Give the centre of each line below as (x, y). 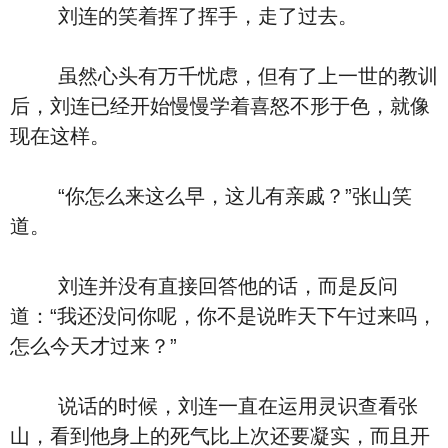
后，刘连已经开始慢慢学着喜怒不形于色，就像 (220, 106)
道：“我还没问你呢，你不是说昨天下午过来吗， (223, 316)
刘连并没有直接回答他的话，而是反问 (204, 286)
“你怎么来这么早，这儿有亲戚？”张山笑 (211, 196)
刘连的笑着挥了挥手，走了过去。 (184, 16)
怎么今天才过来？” (93, 346)
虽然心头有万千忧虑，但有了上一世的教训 (224, 76)
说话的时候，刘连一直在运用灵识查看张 (214, 406)
